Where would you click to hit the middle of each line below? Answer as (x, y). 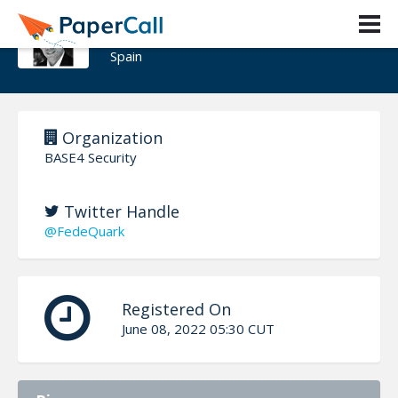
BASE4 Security (91, 157)
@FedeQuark (84, 231)
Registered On (176, 309)
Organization (110, 137)
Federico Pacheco (202, 29)
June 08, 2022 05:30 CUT (198, 328)
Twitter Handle (119, 211)
